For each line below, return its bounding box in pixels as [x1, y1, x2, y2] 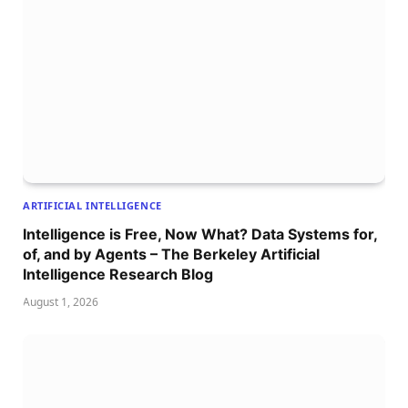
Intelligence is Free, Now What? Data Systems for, [23, 224, 377, 243]
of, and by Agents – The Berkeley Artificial [23, 244, 320, 263]
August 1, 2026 [23, 293, 98, 310]
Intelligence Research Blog [23, 264, 213, 283]
